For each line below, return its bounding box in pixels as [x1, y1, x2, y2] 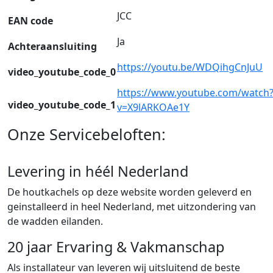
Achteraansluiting [8, 39, 97, 53]
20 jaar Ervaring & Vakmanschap [7, 236, 224, 257]
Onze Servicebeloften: [7, 123, 166, 144]
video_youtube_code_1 [8, 97, 116, 112]
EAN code [8, 13, 53, 27]
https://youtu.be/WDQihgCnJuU [117, 60, 263, 74]
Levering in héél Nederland [7, 161, 188, 181]
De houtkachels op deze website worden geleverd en [7, 185, 252, 199]
